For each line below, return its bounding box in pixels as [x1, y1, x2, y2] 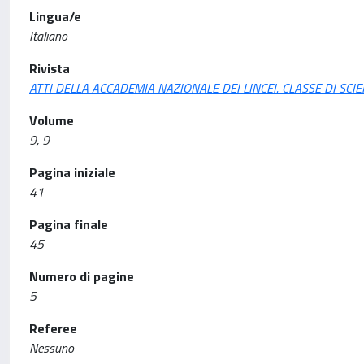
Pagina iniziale [29, 162, 115, 182]
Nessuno [29, 338, 74, 357]
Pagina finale [29, 214, 108, 234]
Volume [29, 110, 74, 130]
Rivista [29, 58, 70, 78]
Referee [29, 318, 77, 338]
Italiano [29, 26, 67, 45]
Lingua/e [29, 6, 81, 26]
